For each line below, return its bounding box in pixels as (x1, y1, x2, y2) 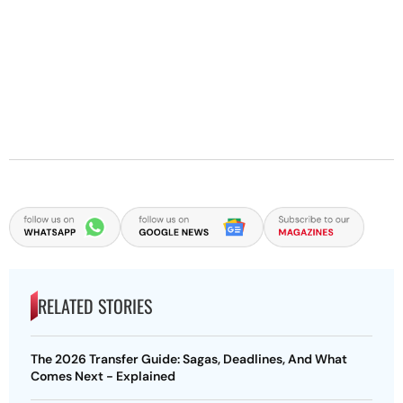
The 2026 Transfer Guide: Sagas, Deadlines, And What (31, 350, 347, 367)
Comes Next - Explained (31, 367, 175, 384)
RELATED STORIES (38, 291, 152, 319)
